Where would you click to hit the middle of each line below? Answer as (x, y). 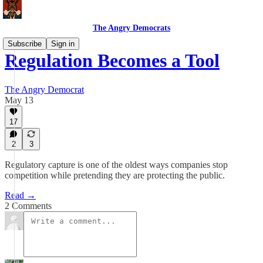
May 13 (19, 100)
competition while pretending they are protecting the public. (115, 175)
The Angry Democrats (131, 28)
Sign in (63, 44)
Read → (20, 195)
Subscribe (25, 44)
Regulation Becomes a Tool (112, 61)
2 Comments (28, 206)
